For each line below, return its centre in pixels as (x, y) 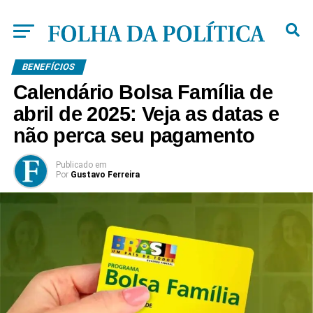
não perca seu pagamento (134, 136)
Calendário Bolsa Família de (143, 92)
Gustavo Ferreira (105, 175)
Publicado (74, 165)
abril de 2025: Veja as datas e (146, 114)
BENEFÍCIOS (49, 67)
